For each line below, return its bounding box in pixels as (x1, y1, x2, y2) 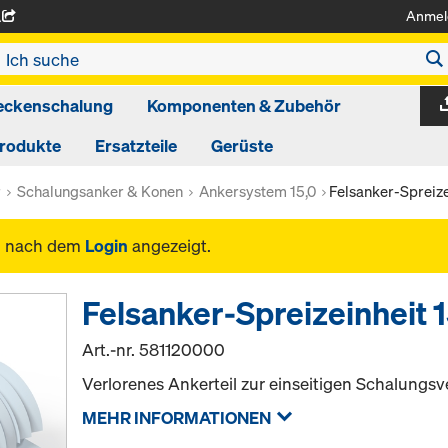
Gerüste (210, 134, 273, 157)
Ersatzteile (94, 134, 177, 157)
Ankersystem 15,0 (199, 181, 316, 201)
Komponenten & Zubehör (146, 94, 341, 117)
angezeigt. (128, 234, 211, 257)
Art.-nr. (82, 338, 140, 361)
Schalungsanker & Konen (17, 181, 183, 201)
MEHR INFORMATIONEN (82, 406, 272, 429)
